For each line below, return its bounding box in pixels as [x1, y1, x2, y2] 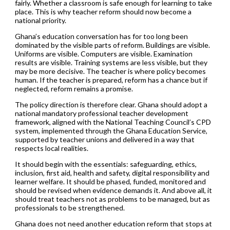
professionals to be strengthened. [14, 203, 125, 212]
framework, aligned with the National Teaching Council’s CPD [14, 117, 211, 126]
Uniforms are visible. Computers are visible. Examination [14, 49, 193, 58]
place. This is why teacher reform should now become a [14, 7, 191, 16]
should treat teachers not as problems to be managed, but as [14, 194, 210, 203]
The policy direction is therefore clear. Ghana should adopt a [14, 100, 207, 109]
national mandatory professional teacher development [14, 108, 188, 118]
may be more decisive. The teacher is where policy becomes [14, 66, 206, 75]
